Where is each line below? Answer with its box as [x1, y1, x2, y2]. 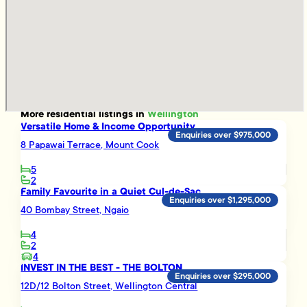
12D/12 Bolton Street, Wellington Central [21, 279, 198, 292]
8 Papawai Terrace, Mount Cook [21, 138, 160, 151]
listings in [96, 108, 148, 121]
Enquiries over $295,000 [175, 271, 271, 282]
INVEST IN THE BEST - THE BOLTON [21, 261, 183, 275]
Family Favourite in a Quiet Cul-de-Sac [21, 185, 201, 199]
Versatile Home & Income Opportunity [21, 119, 196, 133]
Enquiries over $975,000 [175, 129, 271, 140]
